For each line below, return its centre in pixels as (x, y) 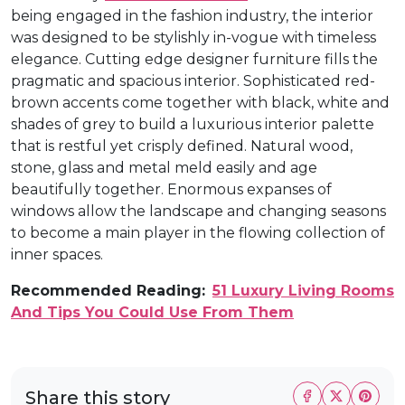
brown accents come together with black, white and (200, 102)
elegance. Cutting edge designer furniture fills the (194, 59)
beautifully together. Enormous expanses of (171, 189)
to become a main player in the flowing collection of (198, 232)
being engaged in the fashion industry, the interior (192, 15)
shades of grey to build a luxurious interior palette (193, 124)
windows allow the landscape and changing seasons (198, 211)
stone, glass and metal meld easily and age (164, 167)
